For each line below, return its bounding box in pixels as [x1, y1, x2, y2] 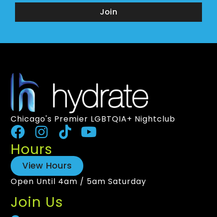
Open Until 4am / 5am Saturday [11, 175, 147, 187]
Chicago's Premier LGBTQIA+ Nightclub [11, 113, 176, 124]
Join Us [11, 192, 63, 212]
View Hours [22, 159, 72, 171]
